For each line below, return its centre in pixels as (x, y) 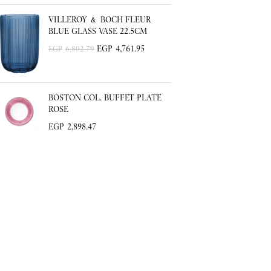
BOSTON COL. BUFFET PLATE (105, 97)
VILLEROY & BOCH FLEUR (100, 20)
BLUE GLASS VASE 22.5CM (98, 31)
